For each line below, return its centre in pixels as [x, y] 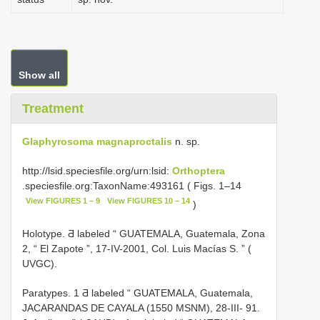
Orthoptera [199, 171]
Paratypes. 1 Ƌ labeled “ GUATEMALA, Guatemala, [137, 292]
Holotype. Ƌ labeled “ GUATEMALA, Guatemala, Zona [144, 233]
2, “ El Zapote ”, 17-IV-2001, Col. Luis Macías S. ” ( [137, 248]
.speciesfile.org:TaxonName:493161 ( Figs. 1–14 [132, 186]
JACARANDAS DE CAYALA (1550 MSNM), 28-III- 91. [141, 307]
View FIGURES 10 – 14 [148, 201]
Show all [39, 75]
